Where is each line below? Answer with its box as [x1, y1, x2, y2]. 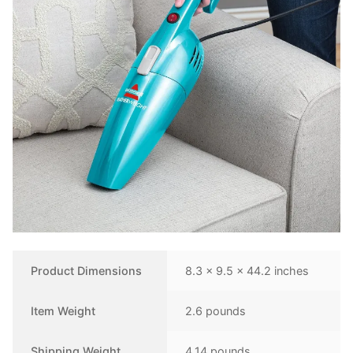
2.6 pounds [185, 303, 247, 318]
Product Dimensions [31, 263, 143, 277]
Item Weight [31, 303, 96, 318]
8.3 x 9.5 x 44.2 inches [185, 263, 310, 277]
